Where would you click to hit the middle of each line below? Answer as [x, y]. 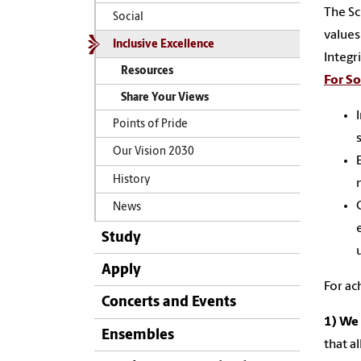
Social [128, 17]
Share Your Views [164, 98]
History [131, 180]
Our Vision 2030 [153, 152]
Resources [147, 72]
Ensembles [138, 335]
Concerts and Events [169, 303]
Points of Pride [150, 124]
